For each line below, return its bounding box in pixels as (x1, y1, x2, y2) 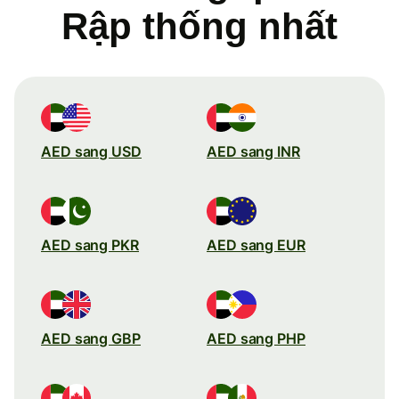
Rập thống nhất (61, 4, 338, 47)
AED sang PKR (41, 235, 139, 254)
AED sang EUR (207, 235, 305, 254)
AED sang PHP (207, 329, 305, 347)
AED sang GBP (41, 329, 141, 347)
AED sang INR (207, 142, 300, 160)
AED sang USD (41, 142, 142, 160)
